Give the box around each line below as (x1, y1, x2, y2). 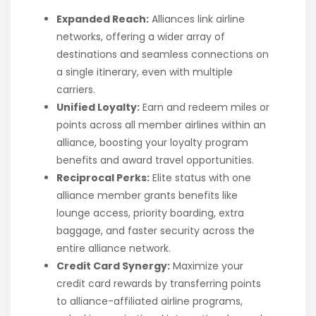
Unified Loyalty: (56, 99, 140, 114)
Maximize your (170, 258, 243, 273)
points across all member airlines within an (56, 117, 266, 132)
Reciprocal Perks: (56, 170, 150, 185)
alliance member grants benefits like (56, 188, 238, 202)
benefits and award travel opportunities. (56, 152, 254, 167)
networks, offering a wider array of (56, 29, 225, 44)
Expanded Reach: (56, 11, 149, 26)
